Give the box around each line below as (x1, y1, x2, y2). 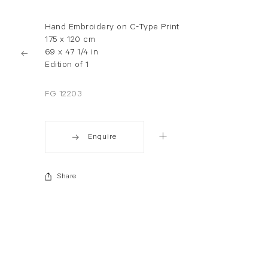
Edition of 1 (45, 61, 89, 71)
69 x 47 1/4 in (45, 48, 98, 59)
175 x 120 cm (45, 36, 95, 46)
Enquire (88, 133, 117, 142)
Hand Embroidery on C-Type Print (45, 23, 179, 33)
